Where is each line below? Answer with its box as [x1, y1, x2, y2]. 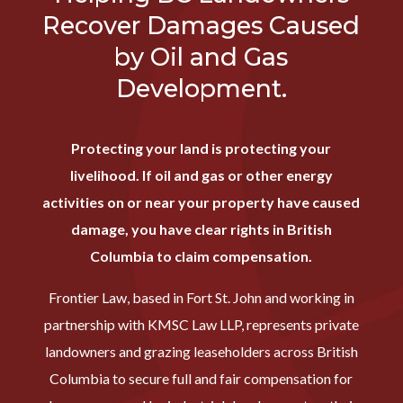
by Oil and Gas [114, 41, 289, 72]
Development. [115, 73, 287, 103]
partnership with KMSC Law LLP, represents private [43, 315, 359, 333]
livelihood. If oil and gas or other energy [69, 166, 333, 184]
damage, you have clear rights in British [70, 219, 332, 237]
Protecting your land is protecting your [71, 139, 332, 157]
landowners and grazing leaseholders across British [44, 342, 358, 360]
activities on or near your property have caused [42, 193, 361, 210]
